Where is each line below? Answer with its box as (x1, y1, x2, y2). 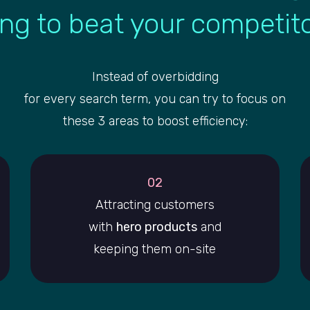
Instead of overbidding (91, 69, 219, 85)
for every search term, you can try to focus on (24, 91, 286, 107)
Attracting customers (95, 197, 215, 213)
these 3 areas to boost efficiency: (62, 113, 248, 129)
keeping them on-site (93, 241, 217, 257)
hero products (116, 219, 197, 235)
